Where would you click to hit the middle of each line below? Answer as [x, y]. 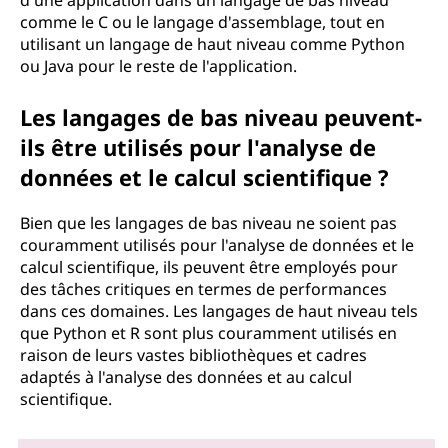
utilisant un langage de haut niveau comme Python [212, 44]
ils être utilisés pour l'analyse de [198, 147]
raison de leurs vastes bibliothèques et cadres [193, 355]
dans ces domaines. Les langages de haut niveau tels [219, 311]
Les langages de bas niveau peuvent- [221, 117]
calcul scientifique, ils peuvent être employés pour [209, 267]
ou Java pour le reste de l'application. [158, 66]
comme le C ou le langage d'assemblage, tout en [202, 22]
